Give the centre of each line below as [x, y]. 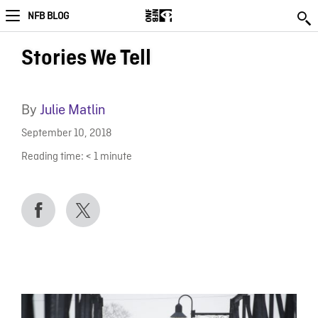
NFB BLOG [48, 16]
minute [116, 157]
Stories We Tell [86, 58]
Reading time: [52, 157]
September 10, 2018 [66, 134]
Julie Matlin [72, 110]
